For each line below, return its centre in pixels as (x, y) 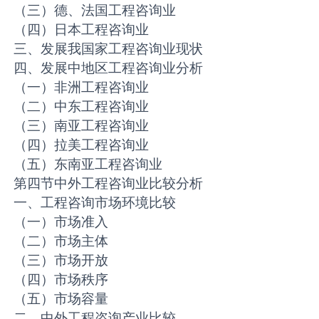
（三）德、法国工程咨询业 (95, 10)
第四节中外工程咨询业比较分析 (109, 183)
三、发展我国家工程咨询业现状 (109, 49)
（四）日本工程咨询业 (82, 30)
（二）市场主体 (61, 241)
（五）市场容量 (61, 299)
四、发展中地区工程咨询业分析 (109, 68)
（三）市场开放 (61, 260)
